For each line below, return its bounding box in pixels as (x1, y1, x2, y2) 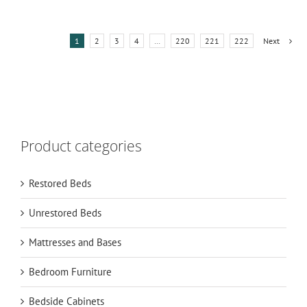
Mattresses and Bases (29, 235, 121, 249)
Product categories (21, 136, 142, 156)
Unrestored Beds (29, 206, 101, 219)
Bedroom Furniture (29, 265, 112, 278)
